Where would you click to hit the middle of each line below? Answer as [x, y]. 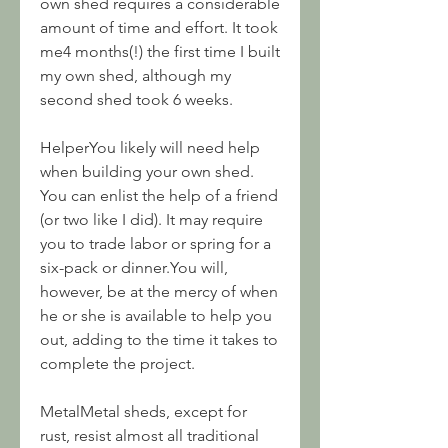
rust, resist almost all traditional [149, 435]
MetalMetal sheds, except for [143, 411]
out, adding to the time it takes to [159, 339]
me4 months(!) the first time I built [160, 51]
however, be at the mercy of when [159, 291]
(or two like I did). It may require [151, 219]
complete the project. [117, 363]
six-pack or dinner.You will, [134, 267]
